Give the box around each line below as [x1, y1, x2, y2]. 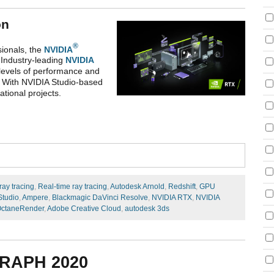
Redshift [168, 182, 196, 191]
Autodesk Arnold [110, 182, 165, 191]
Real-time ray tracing [38, 182, 107, 191]
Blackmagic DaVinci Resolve [52, 193, 148, 202]
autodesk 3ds [125, 204, 169, 213]
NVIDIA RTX [152, 193, 192, 202]
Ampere [22, 193, 48, 202]
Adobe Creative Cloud [47, 204, 121, 213]
